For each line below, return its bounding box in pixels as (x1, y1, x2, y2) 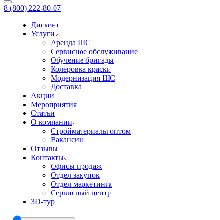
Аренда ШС (51, 38, 91, 47)
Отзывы (31, 144, 58, 153)
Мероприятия (31, 100, 77, 109)
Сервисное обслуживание (51, 47, 137, 55)
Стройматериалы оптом (51, 127, 131, 135)
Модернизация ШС (51, 74, 115, 82)
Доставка (51, 82, 82, 91)
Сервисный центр (51, 189, 111, 197)
